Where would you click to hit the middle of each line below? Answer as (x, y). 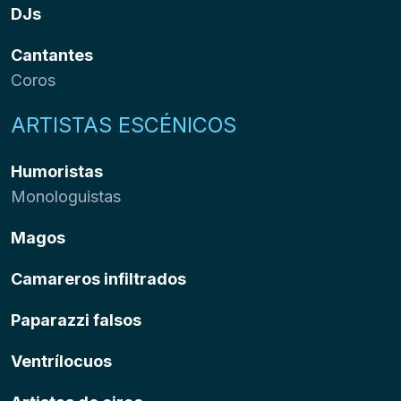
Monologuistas (66, 196)
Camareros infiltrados (98, 278)
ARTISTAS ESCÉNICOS (124, 124)
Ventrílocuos (61, 361)
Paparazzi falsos (76, 320)
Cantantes (52, 55)
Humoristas (57, 171)
